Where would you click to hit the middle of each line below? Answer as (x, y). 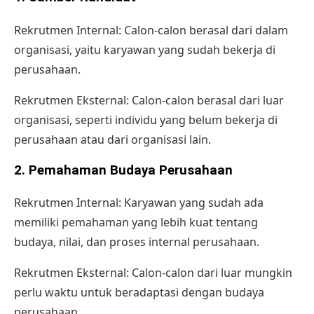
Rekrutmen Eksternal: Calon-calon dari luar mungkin (153, 273)
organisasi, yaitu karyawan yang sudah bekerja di (145, 49)
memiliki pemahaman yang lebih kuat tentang (136, 223)
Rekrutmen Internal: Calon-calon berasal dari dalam (151, 30)
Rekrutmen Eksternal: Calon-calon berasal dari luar (149, 100)
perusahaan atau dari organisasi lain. (112, 139)
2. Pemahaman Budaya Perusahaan (123, 170)
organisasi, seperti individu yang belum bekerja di (146, 120)
